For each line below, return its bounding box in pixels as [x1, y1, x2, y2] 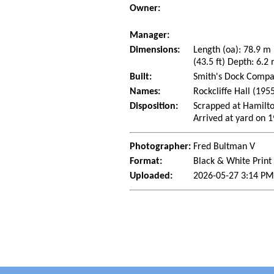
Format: [130, 157, 163, 167]
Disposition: [130, 102, 179, 112]
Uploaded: [130, 171, 173, 182]
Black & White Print [193, 157, 272, 167]
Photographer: [130, 142, 191, 152]
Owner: [130, 4, 161, 14]
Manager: [130, 31, 170, 41]
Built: [130, 72, 152, 83]
